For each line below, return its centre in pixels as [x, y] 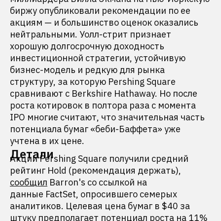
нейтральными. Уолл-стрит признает [91, 34]
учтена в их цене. [47, 141]
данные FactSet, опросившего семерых [93, 194]
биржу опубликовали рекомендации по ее [100, 11]
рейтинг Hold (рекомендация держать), [95, 170]
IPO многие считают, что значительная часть [107, 117]
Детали [32, 154]
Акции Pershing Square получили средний [99, 159]
